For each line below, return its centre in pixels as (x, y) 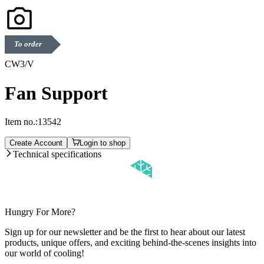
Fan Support (56, 93)
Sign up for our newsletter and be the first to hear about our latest (125, 232)
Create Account (36, 143)
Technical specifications (57, 154)
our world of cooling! (44, 253)
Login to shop (103, 143)
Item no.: (21, 122)
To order (28, 44)
